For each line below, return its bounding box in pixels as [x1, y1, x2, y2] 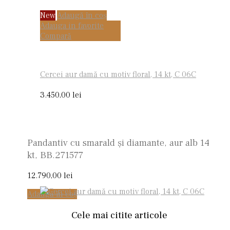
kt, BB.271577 [27, 148, 83, 161]
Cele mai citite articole [71, 209, 167, 221]
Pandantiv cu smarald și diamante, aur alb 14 [27, 136, 209, 149]
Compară [40, 31, 71, 42]
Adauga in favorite [40, 21, 104, 31]
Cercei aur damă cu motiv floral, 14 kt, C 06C [40, 69, 196, 80]
